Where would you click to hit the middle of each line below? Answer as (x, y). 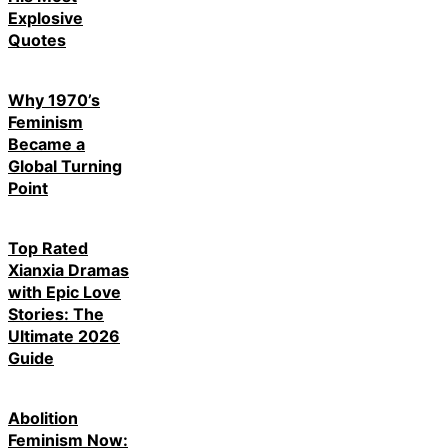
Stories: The (56, 314)
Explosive (45, 17)
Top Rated (48, 248)
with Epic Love (64, 292)
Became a (46, 143)
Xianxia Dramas (68, 270)
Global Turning (65, 165)
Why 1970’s (54, 99)
